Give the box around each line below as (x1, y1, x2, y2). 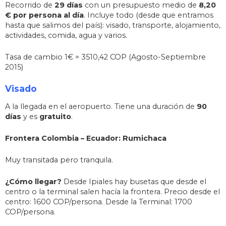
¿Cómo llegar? (5, 177, 62, 186)
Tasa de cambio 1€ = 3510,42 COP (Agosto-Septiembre (5, 52, 206, 62)
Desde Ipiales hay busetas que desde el (62, 177, 206, 186)
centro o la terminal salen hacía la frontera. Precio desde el (5, 187, 220, 196)
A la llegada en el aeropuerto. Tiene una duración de (5, 101, 197, 111)
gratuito (39, 111, 71, 121)
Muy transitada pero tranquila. (5, 155, 113, 164)
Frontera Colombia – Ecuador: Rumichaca (5, 133, 166, 143)
